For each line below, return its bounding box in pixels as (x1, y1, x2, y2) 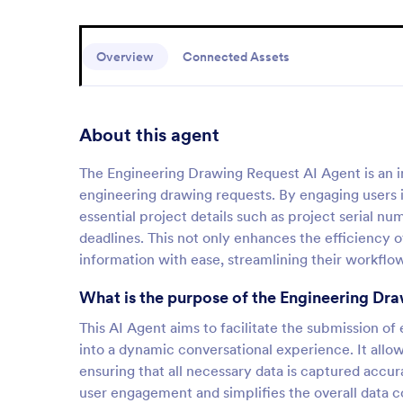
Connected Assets (183, 49, 290, 65)
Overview (96, 49, 154, 65)
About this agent (79, 123, 219, 147)
